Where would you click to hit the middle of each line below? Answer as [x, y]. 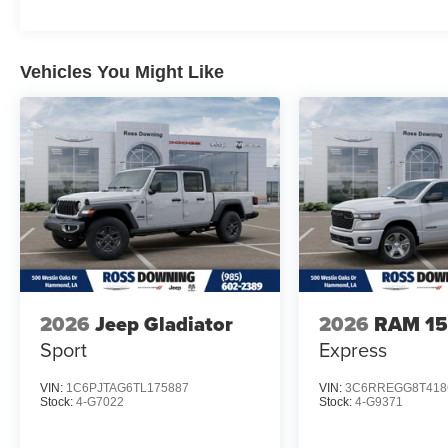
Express [353, 350]
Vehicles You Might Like [122, 71]
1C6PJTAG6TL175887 [127, 387]
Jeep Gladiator [164, 324]
